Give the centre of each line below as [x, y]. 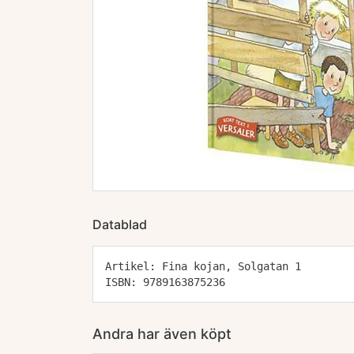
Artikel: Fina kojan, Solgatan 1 [203, 266]
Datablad [120, 224]
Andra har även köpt [162, 334]
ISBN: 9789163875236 [165, 282]
